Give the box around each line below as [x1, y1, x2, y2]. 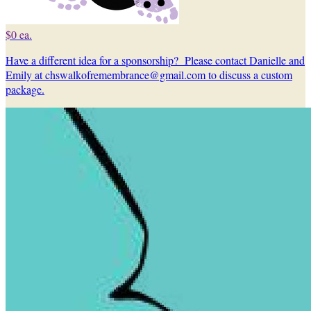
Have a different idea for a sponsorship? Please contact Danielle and [6, 52, 305, 67]
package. [6, 81, 44, 96]
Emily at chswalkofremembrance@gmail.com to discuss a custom [6, 67, 292, 82]
